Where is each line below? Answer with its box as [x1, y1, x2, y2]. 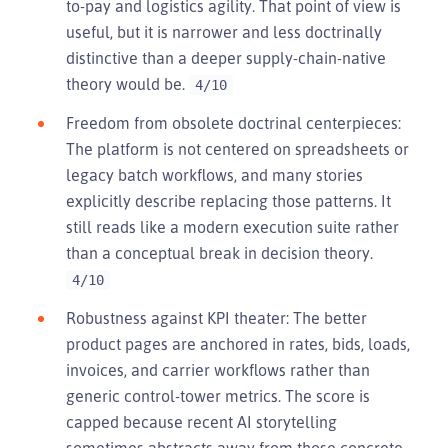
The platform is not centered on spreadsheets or [66, 138, 409, 159]
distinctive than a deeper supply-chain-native [66, 47, 386, 68]
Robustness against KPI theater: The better [66, 307, 367, 328]
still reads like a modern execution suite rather [66, 216, 399, 237]
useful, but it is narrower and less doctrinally [66, 21, 382, 42]
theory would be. [66, 73, 189, 94]
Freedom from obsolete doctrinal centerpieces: [66, 112, 401, 133]
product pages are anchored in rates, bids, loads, [66, 333, 410, 354]
